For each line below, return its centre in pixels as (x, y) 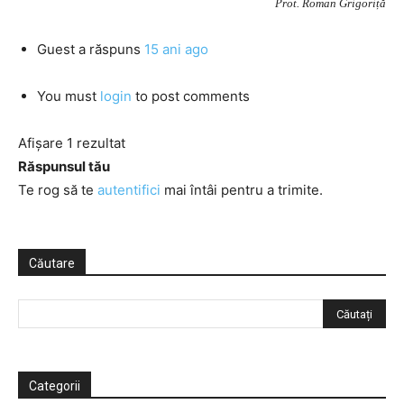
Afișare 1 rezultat (72, 143)
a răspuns (110, 49)
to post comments (191, 96)
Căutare (52, 263)
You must (69, 96)
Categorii (55, 386)
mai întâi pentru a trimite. (242, 190)
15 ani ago (176, 49)
